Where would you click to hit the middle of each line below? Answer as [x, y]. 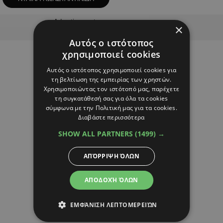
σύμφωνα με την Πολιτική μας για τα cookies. [111, 108]
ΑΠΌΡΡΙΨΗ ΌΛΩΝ [111, 156]
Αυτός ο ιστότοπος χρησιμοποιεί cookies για [111, 70]
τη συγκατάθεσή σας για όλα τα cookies [111, 98]
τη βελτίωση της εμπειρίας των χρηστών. [111, 79]
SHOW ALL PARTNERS [97, 133]
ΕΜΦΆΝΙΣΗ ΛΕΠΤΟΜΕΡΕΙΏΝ [114, 205]
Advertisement [75, 21]
